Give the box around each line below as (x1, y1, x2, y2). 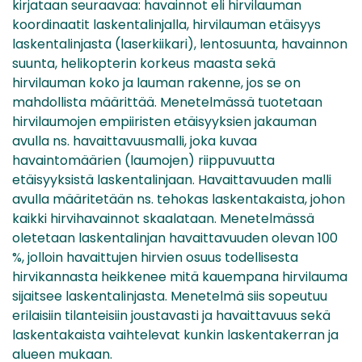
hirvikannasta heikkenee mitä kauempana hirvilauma (12, 267, 347, 286)
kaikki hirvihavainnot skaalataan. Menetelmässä (12, 208, 314, 228)
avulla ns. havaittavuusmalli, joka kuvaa (12, 131, 257, 150)
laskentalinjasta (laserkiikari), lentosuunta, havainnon (12, 34, 347, 53)
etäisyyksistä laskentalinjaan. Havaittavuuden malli (12, 170, 331, 189)
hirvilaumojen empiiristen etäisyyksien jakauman (12, 112, 317, 131)
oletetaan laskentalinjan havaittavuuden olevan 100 (12, 228, 338, 247)
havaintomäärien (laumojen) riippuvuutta (12, 150, 275, 170)
